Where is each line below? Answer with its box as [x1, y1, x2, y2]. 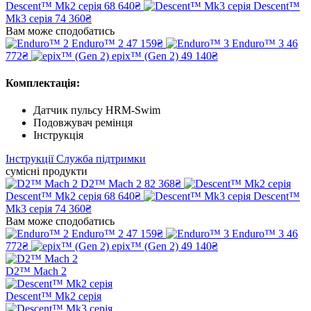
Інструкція [33, 129, 83, 142]
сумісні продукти [6, 165, 87, 178]
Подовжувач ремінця [33, 117, 133, 129]
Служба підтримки [56, 153, 146, 165]
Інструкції [6, 153, 53, 165]
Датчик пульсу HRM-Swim [33, 104, 160, 117]
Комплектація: [6, 76, 80, 89]
